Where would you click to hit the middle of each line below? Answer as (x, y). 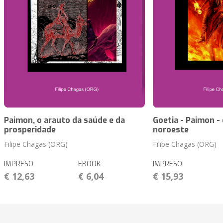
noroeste (170, 130)
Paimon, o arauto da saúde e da (64, 120)
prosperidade (30, 130)
